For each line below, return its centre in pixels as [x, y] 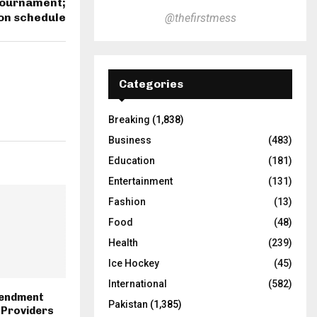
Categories [151, 84]
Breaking [129, 120]
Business [130, 140]
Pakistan [128, 305]
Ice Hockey [134, 264]
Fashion [127, 202]
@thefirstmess [200, 18]
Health [123, 243]
